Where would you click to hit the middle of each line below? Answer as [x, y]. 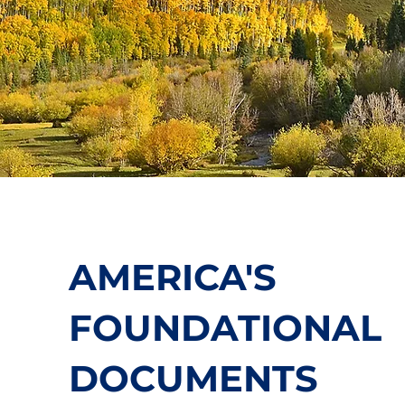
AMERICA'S [172, 277]
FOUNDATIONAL [225, 328]
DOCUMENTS [193, 378]
